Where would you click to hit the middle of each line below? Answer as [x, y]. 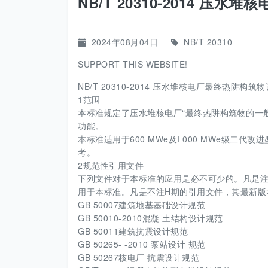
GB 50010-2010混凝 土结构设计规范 [150, 218]
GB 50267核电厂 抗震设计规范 [138, 257]
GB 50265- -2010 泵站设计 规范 [142, 244]
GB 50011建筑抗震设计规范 [133, 231]
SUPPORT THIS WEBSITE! [133, 64]
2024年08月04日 [124, 42]
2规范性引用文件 [111, 165]
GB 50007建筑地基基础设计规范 [141, 205]
